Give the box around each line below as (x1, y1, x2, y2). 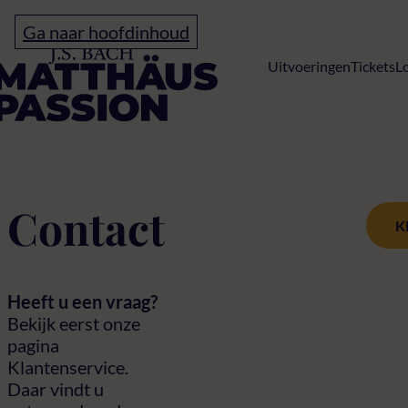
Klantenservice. (7, 355, 128, 378)
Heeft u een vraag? (7, 290, 158, 312)
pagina (7, 333, 59, 356)
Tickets (351, 57, 395, 75)
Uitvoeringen (268, 57, 351, 75)
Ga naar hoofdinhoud (23, 21, 189, 43)
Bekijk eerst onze (7, 311, 140, 334)
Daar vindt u (7, 377, 104, 400)
